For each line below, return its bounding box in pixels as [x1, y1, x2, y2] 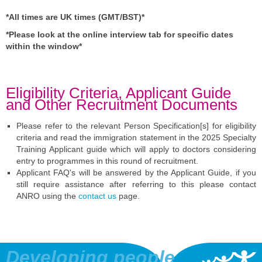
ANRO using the [16, 191, 78, 201]
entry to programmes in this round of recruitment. [16, 156, 198, 166]
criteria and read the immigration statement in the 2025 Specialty [16, 133, 256, 142]
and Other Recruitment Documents [6, 96, 237, 113]
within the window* [6, 42, 82, 51]
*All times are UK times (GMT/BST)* [6, 12, 144, 22]
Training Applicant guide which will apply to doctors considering [16, 144, 256, 154]
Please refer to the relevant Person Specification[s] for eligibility [16, 121, 256, 130]
